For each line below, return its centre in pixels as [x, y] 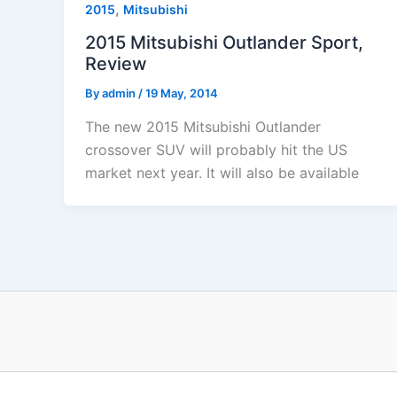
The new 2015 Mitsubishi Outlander [203, 126]
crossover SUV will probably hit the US [216, 149]
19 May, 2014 [182, 93]
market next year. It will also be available [222, 172]
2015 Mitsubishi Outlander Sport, [224, 42]
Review [116, 63]
